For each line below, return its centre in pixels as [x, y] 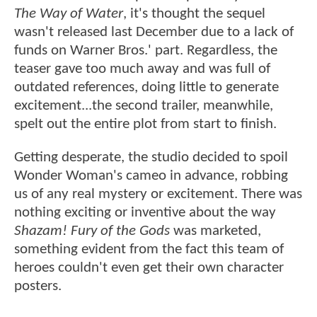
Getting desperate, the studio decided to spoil [151, 158]
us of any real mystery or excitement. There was [158, 195]
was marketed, [217, 231]
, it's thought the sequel [194, 13]
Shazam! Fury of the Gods [94, 231]
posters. [38, 287]
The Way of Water [69, 13]
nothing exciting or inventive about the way [145, 213]
